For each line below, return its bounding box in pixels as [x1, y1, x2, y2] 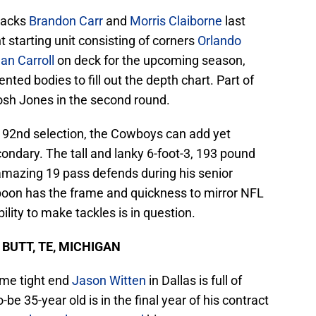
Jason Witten [72, 273, 146, 288]
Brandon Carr [29, 13, 103, 29]
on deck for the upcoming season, [54, 53, 245, 68]
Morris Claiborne [130, 13, 222, 29]
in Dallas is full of [146, 273, 242, 288]
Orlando [197, 33, 241, 49]
